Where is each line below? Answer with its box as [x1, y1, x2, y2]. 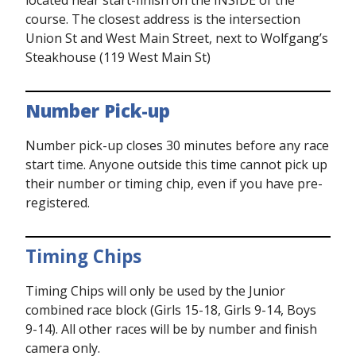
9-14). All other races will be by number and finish [25, 320, 317, 338]
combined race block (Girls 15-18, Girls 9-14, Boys [25, 301, 316, 319]
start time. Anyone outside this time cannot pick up [25, 156, 327, 173]
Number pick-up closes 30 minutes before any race [25, 137, 329, 154]
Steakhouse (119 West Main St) [25, 48, 211, 66]
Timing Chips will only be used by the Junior [25, 282, 285, 300]
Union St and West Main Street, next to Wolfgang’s [25, 29, 328, 47]
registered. [25, 194, 90, 211]
